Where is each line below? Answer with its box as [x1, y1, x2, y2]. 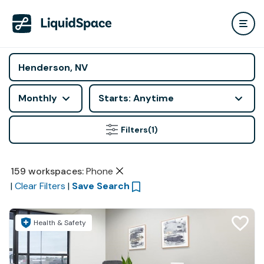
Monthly [18, 92, 57, 104]
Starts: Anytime [98, 92, 174, 104]
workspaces [28, 165, 82, 177]
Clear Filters [14, 180, 65, 192]
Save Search [71, 180, 130, 192]
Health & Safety [34, 218, 86, 227]
